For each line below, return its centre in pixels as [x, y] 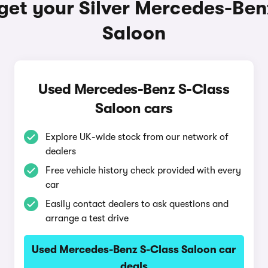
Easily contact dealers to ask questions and [137, 204]
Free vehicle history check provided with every [143, 170]
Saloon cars [134, 108]
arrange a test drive [87, 218]
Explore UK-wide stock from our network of [137, 137]
